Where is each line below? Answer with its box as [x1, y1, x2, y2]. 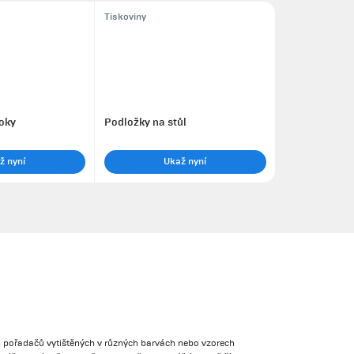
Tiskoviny [104, 11, 146, 23]
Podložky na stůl [104, 115, 186, 129]
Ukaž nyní [164, 155, 207, 168]
